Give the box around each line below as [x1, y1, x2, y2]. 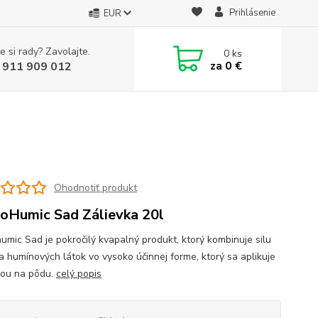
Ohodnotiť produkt [53, 180, 137, 194]
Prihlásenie [229, 6, 275, 19]
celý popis [55, 267, 102, 280]
